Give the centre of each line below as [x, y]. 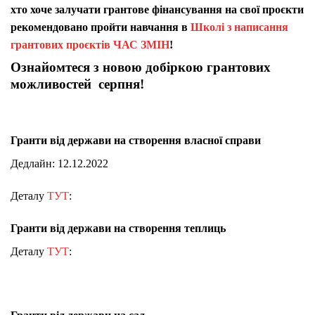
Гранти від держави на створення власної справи [136, 141]
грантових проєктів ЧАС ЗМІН [90, 44]
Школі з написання [239, 27]
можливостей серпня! [77, 84]
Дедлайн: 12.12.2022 [59, 164]
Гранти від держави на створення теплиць [118, 228]
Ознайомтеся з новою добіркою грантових [141, 67]
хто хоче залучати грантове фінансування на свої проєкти [157, 9]
